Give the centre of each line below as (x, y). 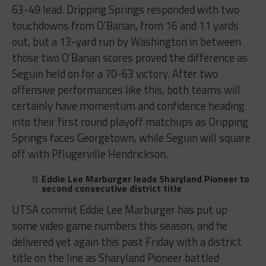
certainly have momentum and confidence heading (128, 106)
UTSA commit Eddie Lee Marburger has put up (119, 210)
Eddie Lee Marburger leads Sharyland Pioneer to (145, 179)
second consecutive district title (111, 189)
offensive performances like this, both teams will (126, 90)
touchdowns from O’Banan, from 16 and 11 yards (125, 26)
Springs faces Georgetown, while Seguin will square (131, 138)
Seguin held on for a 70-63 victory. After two (115, 74)
